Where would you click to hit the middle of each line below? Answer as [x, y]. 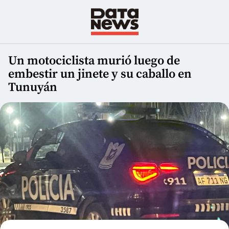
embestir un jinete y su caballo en [100, 74]
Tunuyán [33, 88]
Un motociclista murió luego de [94, 61]
